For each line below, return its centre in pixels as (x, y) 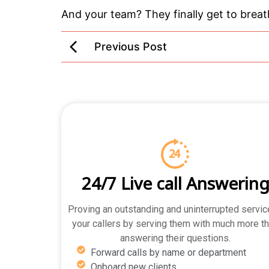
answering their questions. (175, 238)
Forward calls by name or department (168, 252)
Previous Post (131, 47)
